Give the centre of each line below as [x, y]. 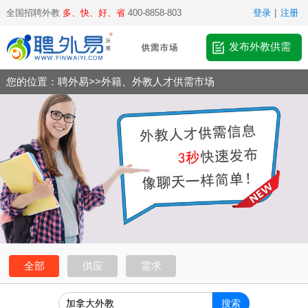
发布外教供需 [260, 47]
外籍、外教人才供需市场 [157, 81]
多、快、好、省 [93, 13]
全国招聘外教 [34, 13]
